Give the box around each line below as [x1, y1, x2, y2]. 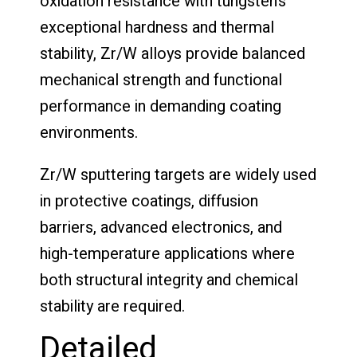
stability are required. [40, 294, 185, 318]
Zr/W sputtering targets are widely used [40, 163, 316, 186]
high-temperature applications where [40, 241, 295, 265]
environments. [40, 120, 138, 144]
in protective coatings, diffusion [40, 189, 258, 213]
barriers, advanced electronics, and [40, 215, 282, 239]
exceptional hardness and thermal [40, 15, 274, 39]
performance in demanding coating [40, 94, 281, 118]
